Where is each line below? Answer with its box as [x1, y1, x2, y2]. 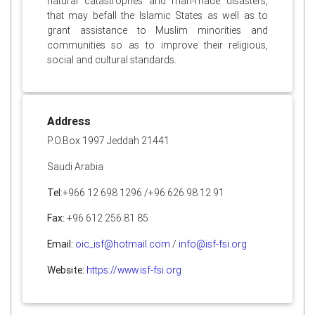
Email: [46, 238, 73, 251]
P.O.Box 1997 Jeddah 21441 [46, 134, 169, 147]
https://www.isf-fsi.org [86, 264, 181, 276]
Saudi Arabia [46, 160, 103, 173]
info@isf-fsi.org [178, 238, 247, 251]
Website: [46, 264, 86, 276]
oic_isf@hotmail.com [75, 238, 170, 251]
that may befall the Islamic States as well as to [46, 8, 269, 22]
